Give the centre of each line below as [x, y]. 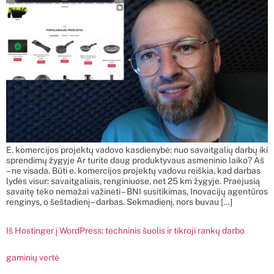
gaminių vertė [33, 258]
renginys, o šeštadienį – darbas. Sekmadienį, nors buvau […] [119, 202]
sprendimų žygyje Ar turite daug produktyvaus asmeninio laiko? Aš [135, 160]
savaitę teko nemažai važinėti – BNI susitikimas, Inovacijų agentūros [137, 191]
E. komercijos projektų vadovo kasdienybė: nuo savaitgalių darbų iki [137, 150]
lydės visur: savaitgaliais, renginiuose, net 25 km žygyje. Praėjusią [133, 181]
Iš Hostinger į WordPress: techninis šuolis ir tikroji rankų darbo [125, 231]
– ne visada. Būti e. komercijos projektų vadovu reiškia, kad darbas [133, 170]
